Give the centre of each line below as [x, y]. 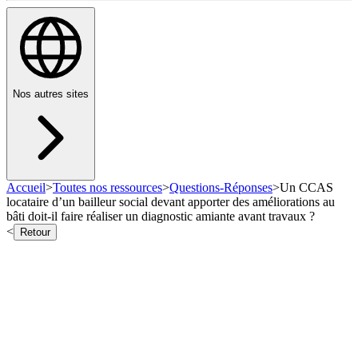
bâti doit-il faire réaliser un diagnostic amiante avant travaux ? [161, 217]
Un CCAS [306, 188]
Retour [35, 233]
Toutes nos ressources [107, 188]
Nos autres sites [51, 94]
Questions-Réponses [221, 188]
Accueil [26, 188]
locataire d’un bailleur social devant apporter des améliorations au [171, 202]
